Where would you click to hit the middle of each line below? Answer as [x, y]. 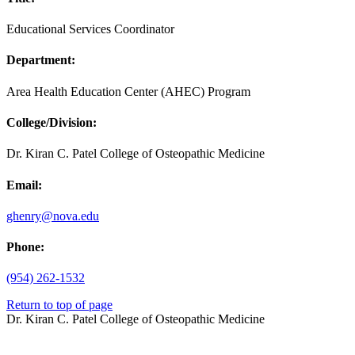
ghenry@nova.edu [53, 216]
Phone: [25, 247]
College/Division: [52, 123]
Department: [41, 60]
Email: [24, 185]
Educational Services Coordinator [90, 29]
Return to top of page [59, 305]
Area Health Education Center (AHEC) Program [128, 91]
